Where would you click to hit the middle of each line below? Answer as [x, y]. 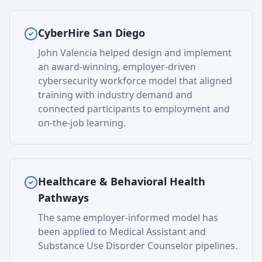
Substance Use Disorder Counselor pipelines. [138, 246]
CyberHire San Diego [92, 33]
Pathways [63, 198]
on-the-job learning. [82, 123]
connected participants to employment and [134, 109]
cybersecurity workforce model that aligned [135, 81]
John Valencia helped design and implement [135, 53]
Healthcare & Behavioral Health [122, 181]
